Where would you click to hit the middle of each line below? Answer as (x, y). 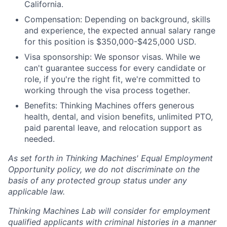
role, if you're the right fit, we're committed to (112, 79)
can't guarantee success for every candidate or (115, 68)
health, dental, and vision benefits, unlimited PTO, (119, 117)
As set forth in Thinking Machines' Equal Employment (110, 158)
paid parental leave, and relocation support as (113, 128)
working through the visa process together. (107, 90)
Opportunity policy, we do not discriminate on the (104, 169)
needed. (40, 139)
